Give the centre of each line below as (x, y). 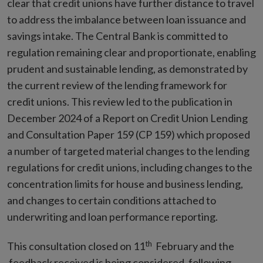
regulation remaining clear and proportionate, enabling (131, 53)
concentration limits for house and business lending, (125, 184)
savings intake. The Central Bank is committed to (117, 36)
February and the (193, 246)
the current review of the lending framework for (117, 85)
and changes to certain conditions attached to (112, 200)
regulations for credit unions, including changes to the (130, 168)
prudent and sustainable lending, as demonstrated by (127, 69)
